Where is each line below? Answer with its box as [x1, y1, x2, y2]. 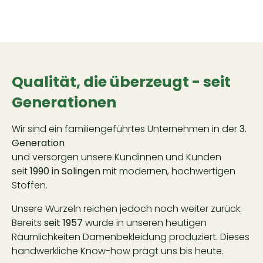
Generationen [12, 92, 116, 113]
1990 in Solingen [30, 164, 100, 178]
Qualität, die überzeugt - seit [12, 72, 231, 92]
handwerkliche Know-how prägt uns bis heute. [12, 244, 224, 258]
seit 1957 [44, 216, 83, 230]
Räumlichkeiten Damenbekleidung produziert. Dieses [12, 230, 249, 244]
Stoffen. [12, 178, 48, 192]
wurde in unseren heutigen [83, 216, 207, 230]
